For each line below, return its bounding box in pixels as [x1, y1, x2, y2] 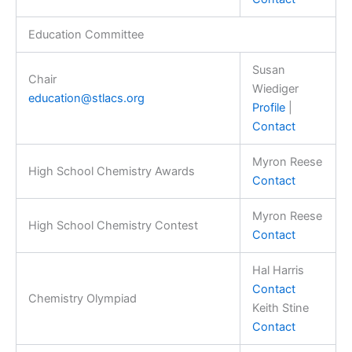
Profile [251, 100, 285, 115]
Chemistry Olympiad [27, 291, 137, 306]
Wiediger [251, 81, 299, 96]
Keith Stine [251, 300, 309, 315]
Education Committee [27, 27, 144, 42]
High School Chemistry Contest [27, 218, 198, 233]
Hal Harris [251, 262, 304, 277]
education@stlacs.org [27, 90, 145, 105]
